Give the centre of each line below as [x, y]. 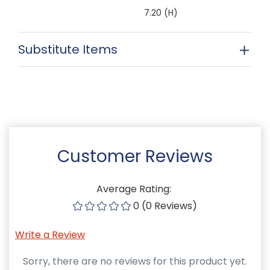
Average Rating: [135, 189]
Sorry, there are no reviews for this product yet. [135, 261]
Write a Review [50, 234]
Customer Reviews [135, 156]
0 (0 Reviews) [165, 206]
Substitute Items [68, 49]
